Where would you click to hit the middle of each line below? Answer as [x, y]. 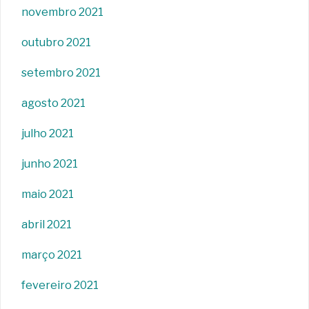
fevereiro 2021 [60, 285]
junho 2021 [50, 163]
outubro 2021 [56, 42]
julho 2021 [48, 133]
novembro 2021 [62, 12]
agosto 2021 [53, 103]
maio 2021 [48, 194]
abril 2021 [47, 224]
